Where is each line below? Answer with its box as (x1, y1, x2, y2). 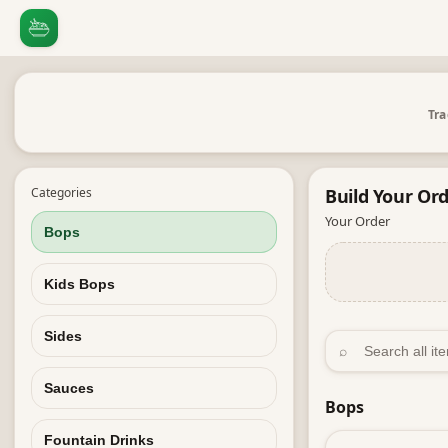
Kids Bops (44, 276, 115, 292)
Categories (31, 184, 92, 201)
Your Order (325, 212, 390, 230)
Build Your (325, 184, 418, 208)
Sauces (44, 380, 94, 396)
